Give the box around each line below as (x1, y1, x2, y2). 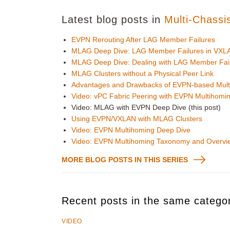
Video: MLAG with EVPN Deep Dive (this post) (71, 103, 221, 111)
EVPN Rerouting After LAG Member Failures (71, 35, 216, 44)
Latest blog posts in (62, 14, 164, 25)
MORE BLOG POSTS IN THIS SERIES (62, 156, 188, 164)
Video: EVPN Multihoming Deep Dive (71, 126, 191, 134)
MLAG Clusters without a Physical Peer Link (71, 69, 214, 78)
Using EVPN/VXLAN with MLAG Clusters (71, 114, 203, 123)
